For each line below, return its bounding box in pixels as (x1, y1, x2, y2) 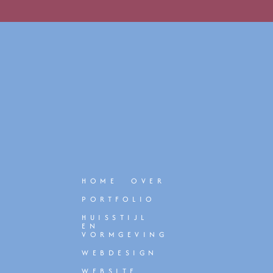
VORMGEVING (82, 229, 168, 240)
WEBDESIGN (82, 247, 158, 258)
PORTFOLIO (82, 194, 156, 205)
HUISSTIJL (82, 212, 148, 223)
